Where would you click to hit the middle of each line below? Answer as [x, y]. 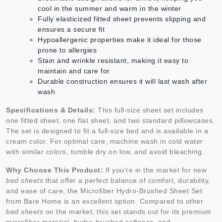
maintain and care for [74, 71]
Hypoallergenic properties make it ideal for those [120, 39]
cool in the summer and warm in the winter [110, 8]
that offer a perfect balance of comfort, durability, [127, 180]
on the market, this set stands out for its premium [127, 211]
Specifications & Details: [51, 110]
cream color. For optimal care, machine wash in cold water [105, 141]
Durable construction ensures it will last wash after [122, 81]
